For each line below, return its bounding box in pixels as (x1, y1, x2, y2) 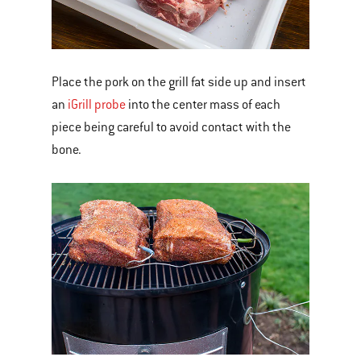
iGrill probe (68, 96, 126, 113)
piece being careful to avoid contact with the (52, 118, 291, 135)
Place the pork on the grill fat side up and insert (52, 73, 306, 90)
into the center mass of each (126, 96, 280, 113)
